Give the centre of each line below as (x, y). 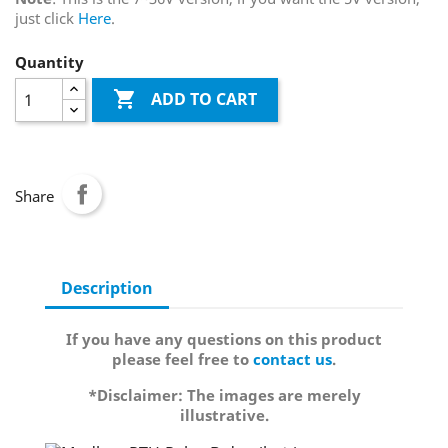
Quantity (49, 62)
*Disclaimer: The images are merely (224, 395)
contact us (292, 359)
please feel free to (182, 359)
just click (46, 18)
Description (107, 288)
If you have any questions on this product (224, 339)
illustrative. (224, 415)
